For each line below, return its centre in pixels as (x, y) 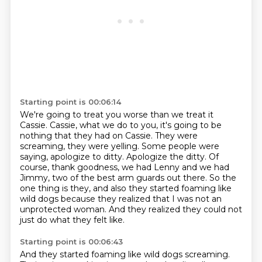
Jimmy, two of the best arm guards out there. (114, 178)
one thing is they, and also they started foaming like (125, 188)
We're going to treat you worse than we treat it (116, 115)
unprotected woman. (64, 209)
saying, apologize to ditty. (73, 157)
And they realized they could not (175, 209)
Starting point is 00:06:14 (70, 102)
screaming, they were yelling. (80, 146)
